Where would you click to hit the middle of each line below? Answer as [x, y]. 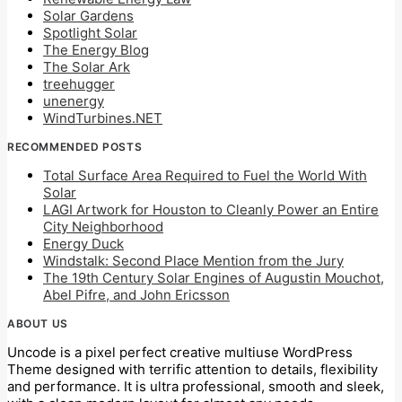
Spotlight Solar [90, 33]
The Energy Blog [96, 50]
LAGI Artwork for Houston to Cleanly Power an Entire [211, 210]
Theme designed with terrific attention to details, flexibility [192, 370]
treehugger [79, 84]
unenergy [74, 101]
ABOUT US [38, 324]
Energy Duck [83, 244]
